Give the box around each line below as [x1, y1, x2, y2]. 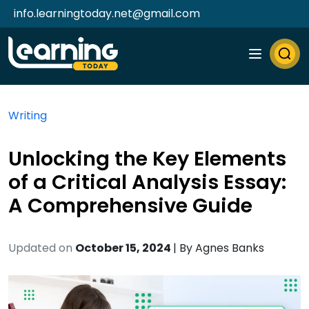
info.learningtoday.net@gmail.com [14, 6, 200, 21]
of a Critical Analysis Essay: [8, 168, 286, 196]
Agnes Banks [195, 240, 264, 256]
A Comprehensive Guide [8, 192, 252, 219]
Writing [8, 108, 47, 123]
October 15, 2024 [75, 240, 173, 256]
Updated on [8, 240, 72, 256]
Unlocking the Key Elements [8, 145, 286, 172]
